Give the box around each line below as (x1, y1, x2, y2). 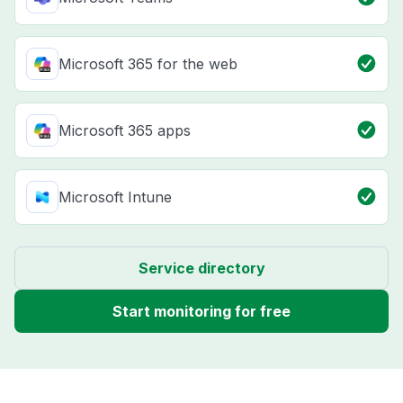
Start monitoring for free (112, 302, 291, 321)
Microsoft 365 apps (58, 121, 191, 140)
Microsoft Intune (58, 188, 172, 207)
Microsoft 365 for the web (58, 55, 237, 74)
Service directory (138, 259, 265, 278)
